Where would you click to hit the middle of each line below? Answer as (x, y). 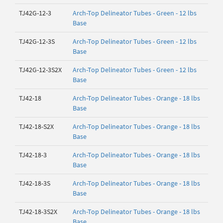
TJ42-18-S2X (36, 126)
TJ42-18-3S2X (38, 212)
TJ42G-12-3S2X (40, 70)
